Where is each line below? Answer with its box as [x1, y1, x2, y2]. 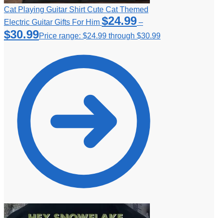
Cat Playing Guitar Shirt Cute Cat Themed [4, 5, 148, 14]
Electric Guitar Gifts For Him [4, 18, 100, 27]
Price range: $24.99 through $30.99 [39, 32, 161, 40]
